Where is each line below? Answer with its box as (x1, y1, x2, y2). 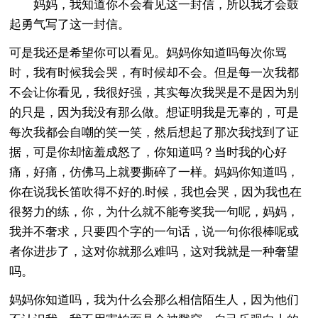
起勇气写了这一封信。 (9, 17, 131, 31)
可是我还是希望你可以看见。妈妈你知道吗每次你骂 (9, 45, 287, 60)
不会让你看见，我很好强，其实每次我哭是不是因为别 (9, 85, 300, 99)
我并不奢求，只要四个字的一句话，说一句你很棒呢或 (9, 224, 300, 238)
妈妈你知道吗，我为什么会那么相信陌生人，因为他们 (9, 292, 300, 307)
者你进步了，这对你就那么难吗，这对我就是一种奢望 (9, 244, 300, 258)
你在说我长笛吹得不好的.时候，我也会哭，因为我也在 (9, 185, 302, 199)
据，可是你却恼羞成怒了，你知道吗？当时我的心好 (9, 145, 287, 159)
